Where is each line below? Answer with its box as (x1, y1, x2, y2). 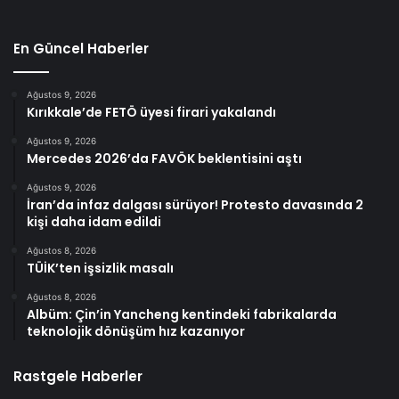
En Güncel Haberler (13, 39, 149, 59)
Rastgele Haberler (13, 367, 142, 387)
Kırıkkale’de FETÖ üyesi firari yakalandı (27, 103, 276, 122)
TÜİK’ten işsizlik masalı (27, 259, 174, 278)
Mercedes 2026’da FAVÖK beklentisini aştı (27, 150, 302, 168)
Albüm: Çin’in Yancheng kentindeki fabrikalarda (27, 305, 337, 324)
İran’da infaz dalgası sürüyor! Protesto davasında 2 (27, 196, 363, 215)
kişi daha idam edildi (27, 213, 161, 232)
